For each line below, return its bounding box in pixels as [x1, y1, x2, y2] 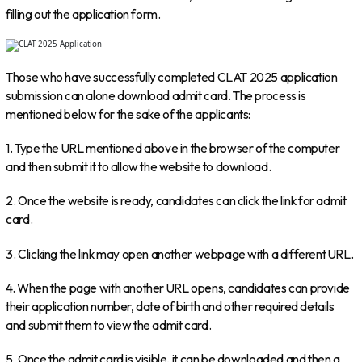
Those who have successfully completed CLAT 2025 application [6, 69, 338, 85]
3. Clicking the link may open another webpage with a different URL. [6, 246, 354, 262]
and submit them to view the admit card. [6, 318, 212, 334]
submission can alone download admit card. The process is [6, 87, 306, 103]
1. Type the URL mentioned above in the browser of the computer [6, 140, 340, 156]
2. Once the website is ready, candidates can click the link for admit [6, 193, 347, 209]
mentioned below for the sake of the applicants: [6, 106, 251, 122]
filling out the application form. [6, 6, 161, 22]
